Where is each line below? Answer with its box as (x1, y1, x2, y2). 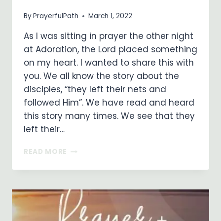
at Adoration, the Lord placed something (24, 43, 197, 56)
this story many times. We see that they (24, 110, 195, 122)
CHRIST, (67, 186, 97, 196)
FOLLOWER (67, 165, 108, 175)
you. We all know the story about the (24, 70, 179, 82)
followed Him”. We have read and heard (24, 97, 194, 109)
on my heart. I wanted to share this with (24, 57, 194, 69)
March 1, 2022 (88, 11, 133, 21)
